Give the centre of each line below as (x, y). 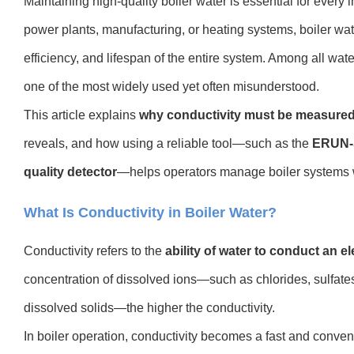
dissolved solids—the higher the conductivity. (149, 308)
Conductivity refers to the (94, 251)
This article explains (81, 115)
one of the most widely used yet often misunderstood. (171, 87)
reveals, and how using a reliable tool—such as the (168, 143)
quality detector (70, 172)
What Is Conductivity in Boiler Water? (150, 213)
